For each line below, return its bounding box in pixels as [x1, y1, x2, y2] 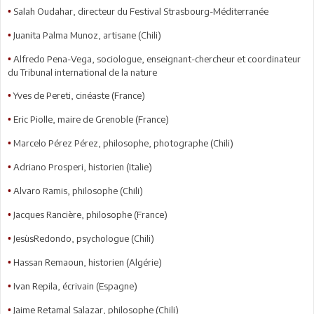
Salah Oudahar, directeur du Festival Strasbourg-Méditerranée [13, 5, 268, 17]
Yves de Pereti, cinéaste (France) [13, 89, 145, 101]
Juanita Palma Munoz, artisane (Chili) [13, 29, 161, 41]
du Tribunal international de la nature [8, 66, 157, 78]
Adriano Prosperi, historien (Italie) [13, 161, 152, 172]
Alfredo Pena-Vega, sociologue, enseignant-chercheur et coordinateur [13, 53, 301, 64]
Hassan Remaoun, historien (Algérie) [13, 256, 162, 268]
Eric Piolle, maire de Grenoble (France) [13, 113, 169, 125]
